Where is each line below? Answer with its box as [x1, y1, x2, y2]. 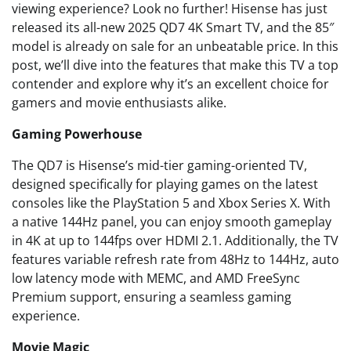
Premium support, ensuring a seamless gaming [12, 288, 291, 306]
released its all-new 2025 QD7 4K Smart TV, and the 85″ [12, 19, 334, 36]
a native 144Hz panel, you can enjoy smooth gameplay [12, 213, 331, 230]
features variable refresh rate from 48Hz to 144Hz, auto [12, 251, 339, 268]
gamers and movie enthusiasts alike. [12, 94, 226, 111]
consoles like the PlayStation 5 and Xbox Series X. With [12, 194, 331, 212]
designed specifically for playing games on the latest [12, 175, 318, 193]
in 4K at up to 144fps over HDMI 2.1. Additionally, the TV [12, 232, 338, 249]
